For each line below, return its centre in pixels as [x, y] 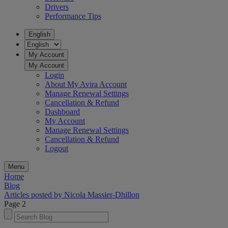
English [39, 35]
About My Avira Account [86, 84]
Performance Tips [73, 16]
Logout [56, 149]
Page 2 [15, 204]
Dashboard [62, 112]
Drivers [57, 7]
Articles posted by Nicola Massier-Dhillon [72, 195]
